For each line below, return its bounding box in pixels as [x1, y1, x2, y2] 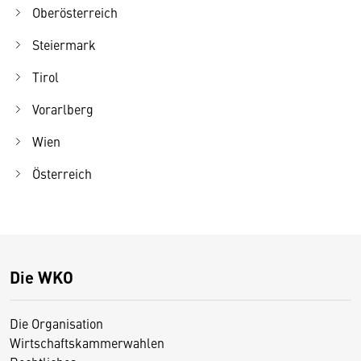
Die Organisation [10, 314, 103, 333]
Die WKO [10, 265, 73, 289]
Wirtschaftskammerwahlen [10, 334, 164, 352]
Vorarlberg [32, 100, 93, 118]
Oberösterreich [32, 3, 118, 22]
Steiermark [32, 35, 96, 54]
